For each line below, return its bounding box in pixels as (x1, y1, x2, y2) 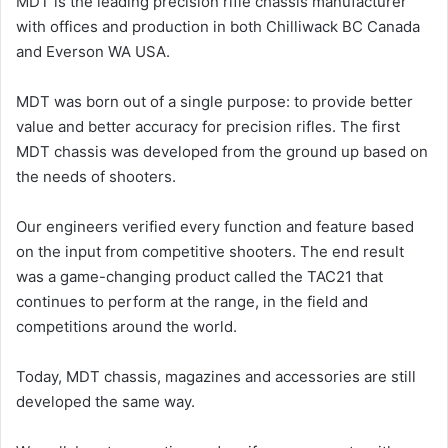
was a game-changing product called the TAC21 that (16, 267, 383, 287)
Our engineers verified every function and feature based (16, 217, 414, 237)
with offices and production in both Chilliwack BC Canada (16, 17, 420, 37)
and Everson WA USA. (16, 42, 170, 62)
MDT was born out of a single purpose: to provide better (16, 92, 413, 112)
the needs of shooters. (16, 167, 176, 187)
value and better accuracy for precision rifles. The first (16, 117, 400, 137)
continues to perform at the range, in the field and (16, 292, 368, 312)
